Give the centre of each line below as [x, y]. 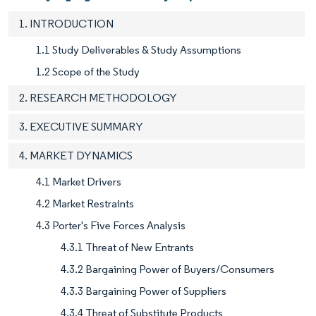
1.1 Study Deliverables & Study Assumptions [139, 50]
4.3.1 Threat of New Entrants [127, 248]
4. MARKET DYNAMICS [76, 156]
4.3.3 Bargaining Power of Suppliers [144, 291]
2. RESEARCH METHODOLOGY [98, 98]
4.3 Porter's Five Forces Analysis [111, 226]
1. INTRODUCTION [66, 24]
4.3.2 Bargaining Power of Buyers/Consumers [168, 269]
